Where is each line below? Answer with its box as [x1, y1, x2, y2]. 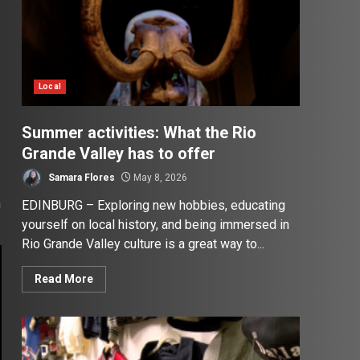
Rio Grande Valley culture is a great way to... [22, 236, 265, 252]
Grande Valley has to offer [22, 144, 220, 164]
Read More [35, 272, 94, 286]
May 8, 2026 [131, 171, 188, 183]
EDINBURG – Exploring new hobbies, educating [22, 198, 286, 214]
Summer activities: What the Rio [22, 123, 257, 143]
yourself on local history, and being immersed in [22, 217, 290, 233]
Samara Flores [46, 171, 116, 183]
